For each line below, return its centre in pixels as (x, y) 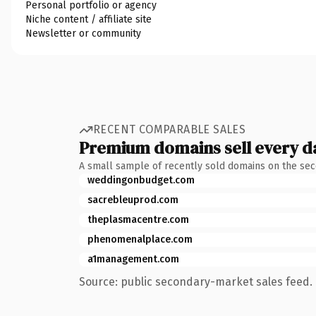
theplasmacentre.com (138, 219)
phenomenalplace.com (140, 239)
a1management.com (133, 259)
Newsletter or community (83, 33)
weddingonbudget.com (141, 180)
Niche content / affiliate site (89, 19)
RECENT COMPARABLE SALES (170, 129)
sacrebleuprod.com (133, 200)
